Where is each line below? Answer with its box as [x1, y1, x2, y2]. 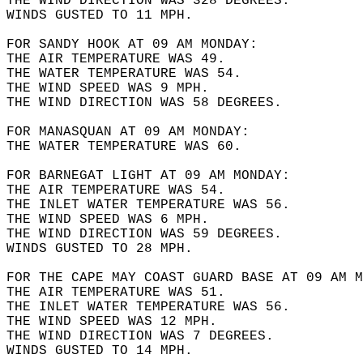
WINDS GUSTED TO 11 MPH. [6, 8, 209, 23]
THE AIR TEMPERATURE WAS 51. [6, 285, 241, 300]
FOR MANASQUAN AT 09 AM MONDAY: [6, 125, 266, 139]
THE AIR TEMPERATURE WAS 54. [6, 183, 241, 198]
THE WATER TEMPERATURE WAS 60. [6, 139, 258, 154]
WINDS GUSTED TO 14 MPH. [6, 344, 209, 358]
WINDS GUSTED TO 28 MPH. [6, 241, 209, 256]
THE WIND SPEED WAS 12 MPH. [6, 314, 233, 329]
